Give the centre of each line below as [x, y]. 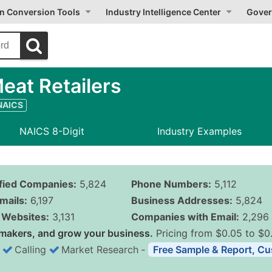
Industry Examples [199, 131]
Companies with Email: [185, 217]
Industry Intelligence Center [163, 12]
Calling [30, 250]
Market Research [100, 250]
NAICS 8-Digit [52, 131]
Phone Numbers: [171, 184]
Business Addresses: [182, 200]
